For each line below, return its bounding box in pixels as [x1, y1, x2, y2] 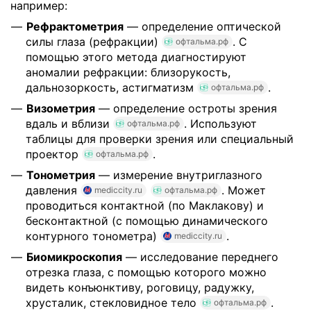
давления [26, 183, 81, 197]
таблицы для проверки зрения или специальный [26, 132, 294, 146]
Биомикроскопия [26, 250, 122, 264]
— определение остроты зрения [95, 101, 277, 115]
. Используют [184, 117, 257, 131]
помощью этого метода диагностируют [26, 50, 246, 64]
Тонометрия [26, 168, 95, 182]
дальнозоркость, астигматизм [26, 81, 197, 94]
